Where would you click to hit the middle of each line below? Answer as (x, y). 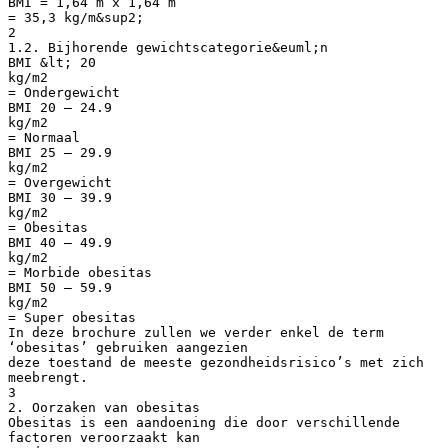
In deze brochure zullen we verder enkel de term (196, 332)
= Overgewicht (60, 182)
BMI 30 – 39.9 (60, 197)
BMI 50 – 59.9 (60, 287)
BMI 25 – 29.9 (60, 152)
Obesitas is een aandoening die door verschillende (204, 422)
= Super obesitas (72, 317)
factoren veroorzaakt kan (104, 437)
